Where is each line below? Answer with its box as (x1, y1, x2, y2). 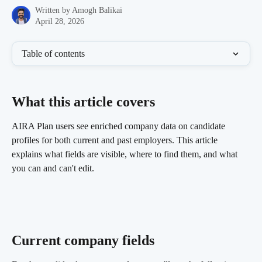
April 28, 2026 (35, 17, 84, 26)
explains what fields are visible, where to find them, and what (12, 149, 240, 160)
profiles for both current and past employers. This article (12, 135, 220, 146)
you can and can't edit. (12, 163, 94, 174)
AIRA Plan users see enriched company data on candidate (12, 121, 227, 132)
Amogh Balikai (72, 6, 122, 15)
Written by (35, 6, 72, 15)
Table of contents (22, 49, 85, 58)
